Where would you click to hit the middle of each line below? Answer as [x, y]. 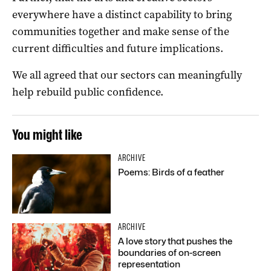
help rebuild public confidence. [88, 92]
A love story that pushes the [175, 241]
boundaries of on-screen [170, 253]
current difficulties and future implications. [118, 48]
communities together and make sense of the [121, 31]
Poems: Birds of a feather [171, 172]
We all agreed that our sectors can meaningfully [127, 75]
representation [149, 264]
